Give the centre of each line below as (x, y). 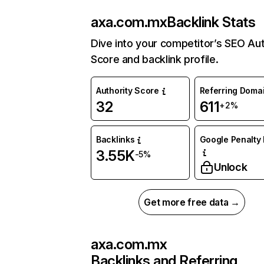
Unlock (230, 167)
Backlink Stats (211, 22)
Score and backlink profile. (155, 60)
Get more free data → (192, 202)
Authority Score (128, 91)
